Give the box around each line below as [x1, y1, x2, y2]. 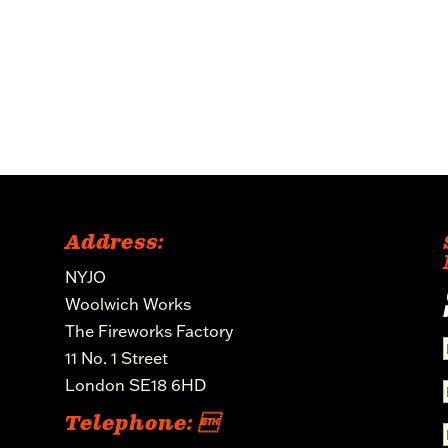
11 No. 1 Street [64, 348, 168, 369]
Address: [64, 230, 164, 258]
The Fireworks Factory [64, 321, 233, 342]
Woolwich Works [64, 294, 191, 315]
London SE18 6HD [64, 375, 206, 396]
